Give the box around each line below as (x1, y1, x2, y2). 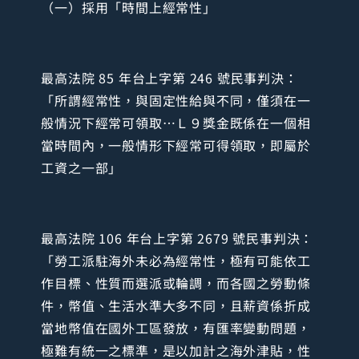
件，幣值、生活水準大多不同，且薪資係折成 (41, 295, 311, 315)
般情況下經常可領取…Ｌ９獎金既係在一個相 (41, 112, 311, 132)
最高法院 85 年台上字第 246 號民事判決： (41, 67, 298, 87)
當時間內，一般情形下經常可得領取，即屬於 (41, 135, 311, 155)
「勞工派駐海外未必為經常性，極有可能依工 (41, 250, 311, 270)
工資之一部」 (41, 157, 123, 177)
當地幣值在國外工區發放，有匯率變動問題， (41, 317, 311, 337)
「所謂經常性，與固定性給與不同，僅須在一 (41, 90, 311, 110)
